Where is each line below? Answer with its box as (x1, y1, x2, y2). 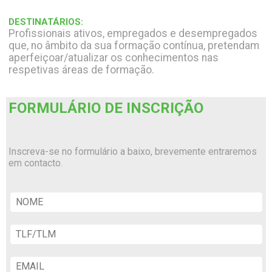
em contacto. (8, 157, 63, 169)
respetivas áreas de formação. (8, 64, 155, 76)
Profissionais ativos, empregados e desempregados (8, 27, 258, 40)
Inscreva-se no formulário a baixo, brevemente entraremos (8, 145, 257, 157)
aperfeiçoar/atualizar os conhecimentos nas (8, 52, 219, 64)
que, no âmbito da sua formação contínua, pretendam (8, 39, 260, 52)
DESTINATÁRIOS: (8, 16, 84, 28)
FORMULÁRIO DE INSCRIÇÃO (8, 99, 204, 117)
